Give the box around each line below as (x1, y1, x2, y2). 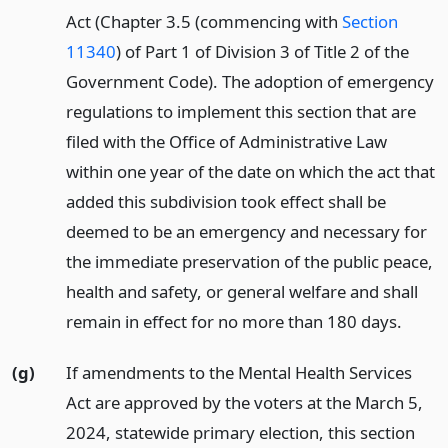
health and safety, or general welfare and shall (65, 280, 418, 304)
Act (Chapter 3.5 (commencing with (65, 10, 342, 34)
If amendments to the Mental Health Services (65, 360, 412, 384)
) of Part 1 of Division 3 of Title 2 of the (115, 40, 409, 64)
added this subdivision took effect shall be (65, 190, 386, 214)
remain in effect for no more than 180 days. (65, 310, 402, 334)
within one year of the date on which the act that (65, 160, 435, 184)
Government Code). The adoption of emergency (65, 70, 434, 94)
